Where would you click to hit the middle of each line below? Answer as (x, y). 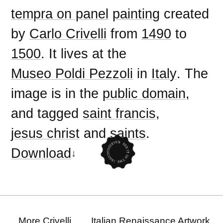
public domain (144, 94)
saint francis (119, 113)
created (185, 14)
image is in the (57, 94)
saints (128, 133)
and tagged (47, 113)
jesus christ (46, 133)
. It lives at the (84, 54)
